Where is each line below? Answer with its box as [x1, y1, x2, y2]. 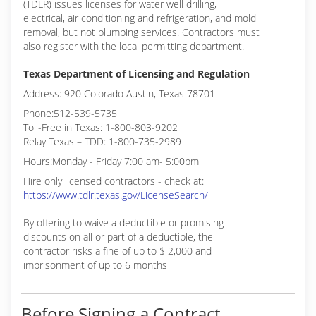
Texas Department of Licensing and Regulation [23, 67, 250, 80]
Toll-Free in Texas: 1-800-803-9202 [23, 121, 178, 134]
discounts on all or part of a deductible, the [23, 230, 213, 243]
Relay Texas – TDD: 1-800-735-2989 [23, 135, 181, 148]
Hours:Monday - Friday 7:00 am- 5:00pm [23, 154, 199, 168]
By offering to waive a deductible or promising [23, 216, 224, 229]
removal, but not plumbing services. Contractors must [23, 25, 260, 39]
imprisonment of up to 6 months [23, 258, 167, 272]
